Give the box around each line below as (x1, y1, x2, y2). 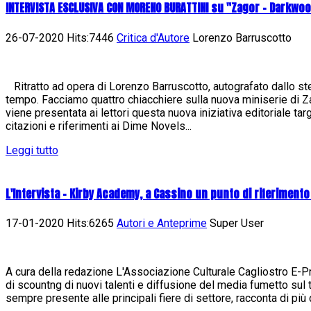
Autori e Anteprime (117, 217, 207, 230)
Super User (207, 217, 264, 230)
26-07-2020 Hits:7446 (6, 31, 117, 44)
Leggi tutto (6, 143, 58, 157)
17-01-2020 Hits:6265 (6, 217, 117, 230)
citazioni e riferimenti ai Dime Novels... (6, 119, 192, 133)
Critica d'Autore (117, 31, 190, 44)
